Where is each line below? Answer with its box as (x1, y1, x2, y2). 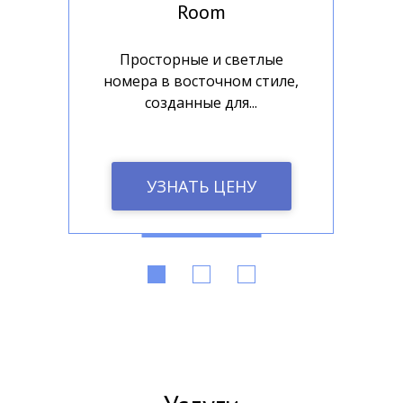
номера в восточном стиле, (103, 71, 299, 91)
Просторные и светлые (119, 49, 283, 69)
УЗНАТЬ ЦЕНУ (146, 175, 256, 197)
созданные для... (145, 93, 257, 112)
